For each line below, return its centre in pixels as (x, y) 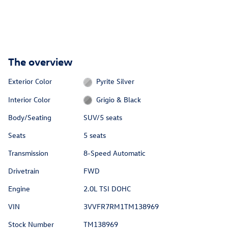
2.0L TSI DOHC (107, 188)
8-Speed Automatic (114, 153)
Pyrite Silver (116, 81)
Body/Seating (30, 117)
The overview (40, 61)
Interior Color (29, 99)
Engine (19, 188)
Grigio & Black (119, 99)
